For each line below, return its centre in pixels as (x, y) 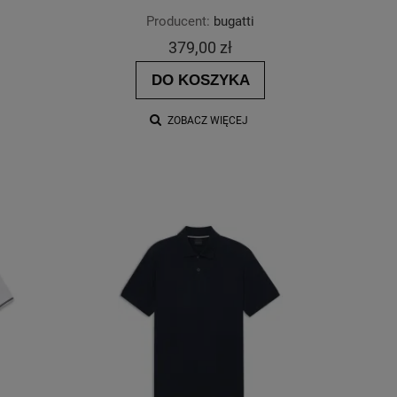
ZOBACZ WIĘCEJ (207, 121)
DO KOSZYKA (200, 80)
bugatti (234, 22)
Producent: (178, 22)
